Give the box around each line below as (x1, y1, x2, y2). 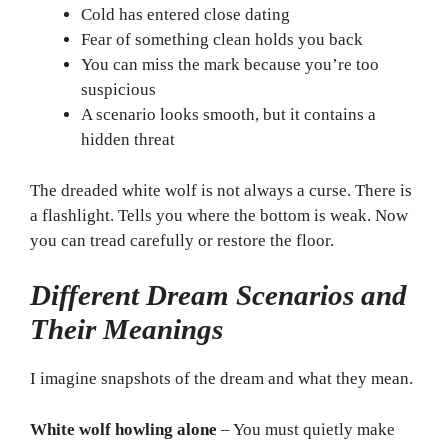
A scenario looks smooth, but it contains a (81, 105, 376, 125)
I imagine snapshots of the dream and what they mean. (30, 369, 413, 389)
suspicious (81, 80, 156, 100)
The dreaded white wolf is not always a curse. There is (30, 180, 412, 200)
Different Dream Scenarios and (30, 279, 407, 312)
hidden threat (81, 130, 175, 150)
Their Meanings (30, 313, 223, 346)
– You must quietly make (217, 419, 395, 439)
